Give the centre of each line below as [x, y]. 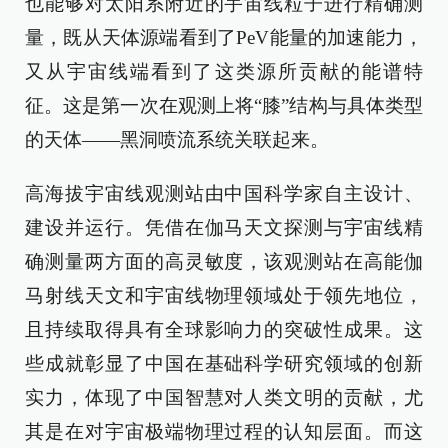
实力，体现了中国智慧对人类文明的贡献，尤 [224, 397]
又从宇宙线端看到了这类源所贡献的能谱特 [224, 71]
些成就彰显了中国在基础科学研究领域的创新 [224, 363]
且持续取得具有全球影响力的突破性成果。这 [224, 329]
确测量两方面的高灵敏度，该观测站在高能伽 [224, 261]
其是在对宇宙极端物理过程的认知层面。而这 [224, 431]
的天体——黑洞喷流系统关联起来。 [177, 139]
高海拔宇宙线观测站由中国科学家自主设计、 [224, 193]
